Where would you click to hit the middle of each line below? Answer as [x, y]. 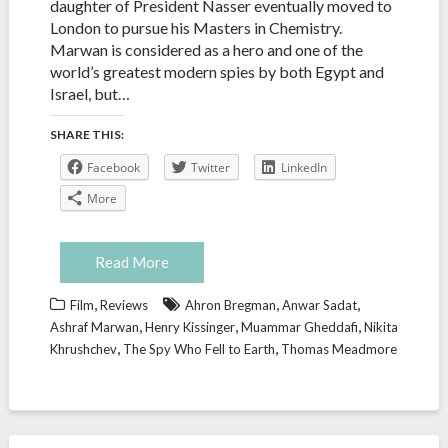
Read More [131, 262]
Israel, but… [89, 93]
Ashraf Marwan [94, 327]
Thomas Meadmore [338, 349]
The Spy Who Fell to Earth [198, 349]
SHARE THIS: [86, 134]
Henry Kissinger [189, 327]
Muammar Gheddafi [299, 327]
